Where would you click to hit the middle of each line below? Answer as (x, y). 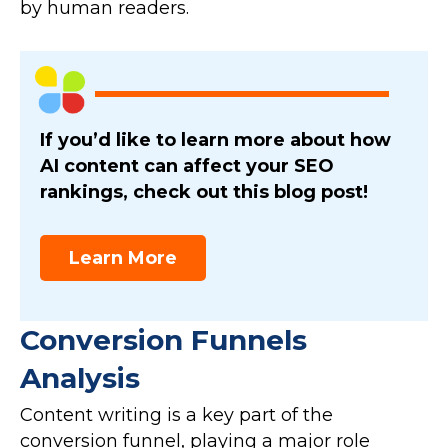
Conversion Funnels (163, 340)
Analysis (80, 378)
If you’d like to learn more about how (215, 140)
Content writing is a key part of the (176, 415)
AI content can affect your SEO (187, 166)
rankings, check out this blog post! (204, 192)
